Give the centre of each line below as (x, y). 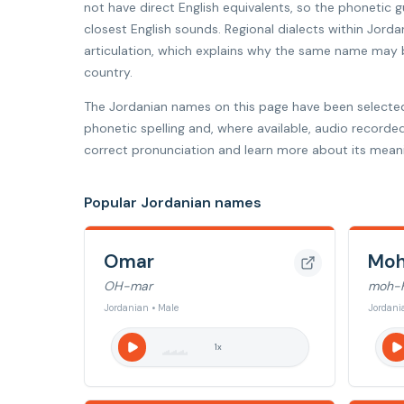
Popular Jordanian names (173, 202)
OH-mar (128, 286)
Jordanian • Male (141, 308)
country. (108, 72)
